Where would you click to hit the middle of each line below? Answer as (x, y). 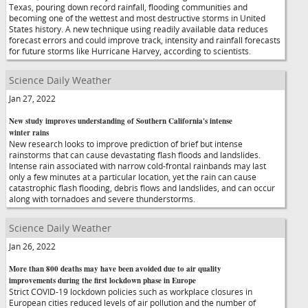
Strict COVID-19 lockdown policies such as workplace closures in (131, 291)
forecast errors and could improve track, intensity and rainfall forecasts (145, 40)
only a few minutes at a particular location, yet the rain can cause (133, 177)
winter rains (29, 133)
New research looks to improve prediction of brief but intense (126, 144)
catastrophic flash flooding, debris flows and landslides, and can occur (142, 188)
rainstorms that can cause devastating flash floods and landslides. (135, 155)
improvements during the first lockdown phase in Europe (102, 280)
